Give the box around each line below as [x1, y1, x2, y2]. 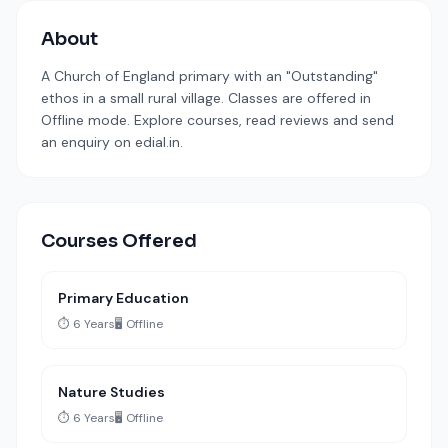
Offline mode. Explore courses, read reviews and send [41, 111, 394, 129]
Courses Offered [41, 230, 197, 252]
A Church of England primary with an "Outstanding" [41, 67, 378, 85]
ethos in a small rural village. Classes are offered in [41, 89, 371, 107]
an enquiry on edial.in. [41, 133, 183, 151]
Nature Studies [58, 383, 165, 401]
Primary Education [58, 289, 189, 307]
